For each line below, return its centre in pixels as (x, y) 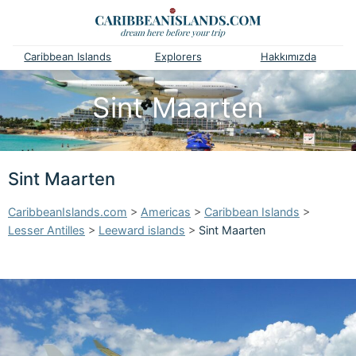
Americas (166, 212)
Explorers (178, 57)
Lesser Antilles (46, 230)
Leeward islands (142, 230)
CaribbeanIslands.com (68, 212)
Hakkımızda (288, 57)
